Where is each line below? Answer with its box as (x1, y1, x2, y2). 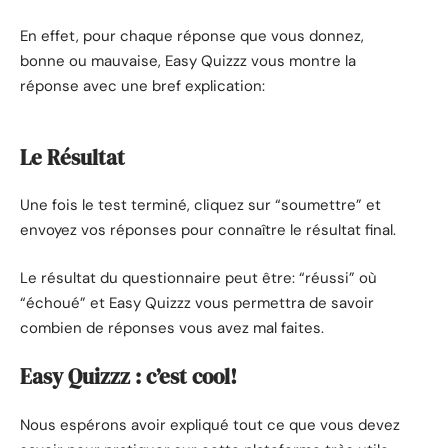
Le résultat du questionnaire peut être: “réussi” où (20, 267, 377, 288)
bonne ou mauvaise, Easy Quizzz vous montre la (20, 50, 356, 71)
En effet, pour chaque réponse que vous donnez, (20, 25, 364, 46)
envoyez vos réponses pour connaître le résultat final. (20, 220, 396, 241)
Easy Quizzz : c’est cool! (20, 362, 237, 392)
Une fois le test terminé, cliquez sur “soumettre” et (20, 195, 381, 216)
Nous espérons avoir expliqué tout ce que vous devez (20, 414, 400, 435)
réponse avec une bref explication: (20, 75, 265, 96)
